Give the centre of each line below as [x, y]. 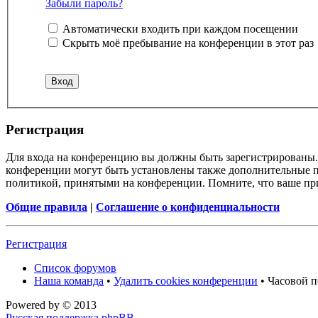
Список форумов [75, 268]
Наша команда [69, 280]
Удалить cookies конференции [186, 280]
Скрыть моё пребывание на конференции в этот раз [187, 43]
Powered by [34, 305]
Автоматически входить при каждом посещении [179, 29]
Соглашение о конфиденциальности [188, 207]
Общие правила [46, 207]
